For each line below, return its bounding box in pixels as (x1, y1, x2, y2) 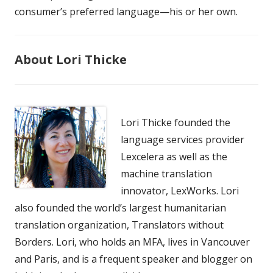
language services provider (121, 132, 244, 146)
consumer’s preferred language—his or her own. (15, 4, 238, 18)
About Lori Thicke (15, 51, 127, 68)
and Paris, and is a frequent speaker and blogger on (15, 252, 252, 266)
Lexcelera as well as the (121, 149, 227, 163)
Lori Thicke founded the (121, 115, 230, 129)
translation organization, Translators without (15, 218, 224, 232)
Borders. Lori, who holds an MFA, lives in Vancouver (15, 235, 250, 249)
